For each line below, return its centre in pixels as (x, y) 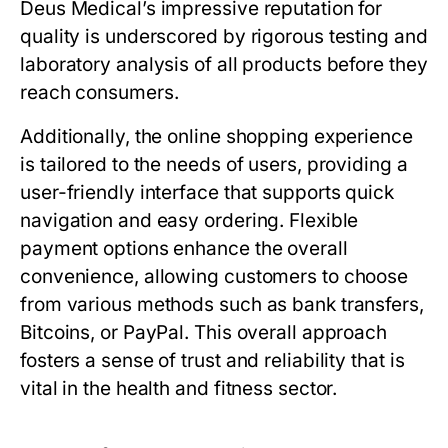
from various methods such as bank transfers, (222, 304)
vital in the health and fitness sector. (179, 388)
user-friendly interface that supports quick (207, 192)
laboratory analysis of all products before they (224, 64)
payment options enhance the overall (184, 248)
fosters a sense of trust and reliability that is (212, 360)
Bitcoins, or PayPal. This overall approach (204, 332)
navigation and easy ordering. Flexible (189, 220)
